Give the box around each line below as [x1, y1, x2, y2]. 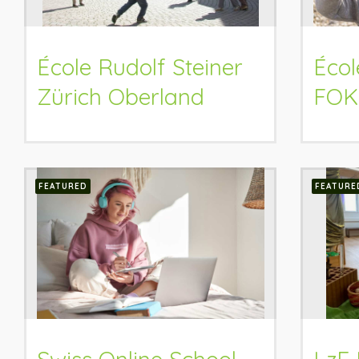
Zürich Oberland [37, 83, 204, 111]
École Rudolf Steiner [37, 53, 243, 81]
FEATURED [38, 181, 87, 192]
